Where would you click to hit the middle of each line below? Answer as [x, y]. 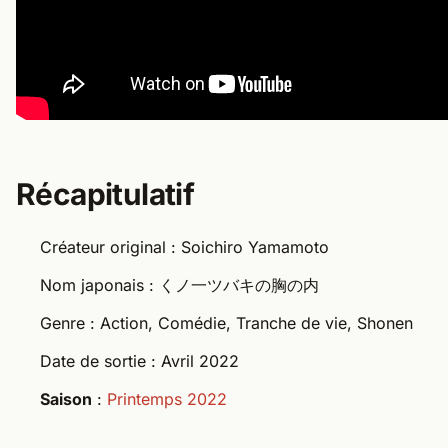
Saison [66, 398]
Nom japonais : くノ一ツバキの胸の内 [179, 284]
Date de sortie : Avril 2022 [139, 360]
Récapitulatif [105, 193]
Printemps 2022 [167, 398]
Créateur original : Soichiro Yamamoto [184, 246]
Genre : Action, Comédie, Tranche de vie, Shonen [226, 322]
